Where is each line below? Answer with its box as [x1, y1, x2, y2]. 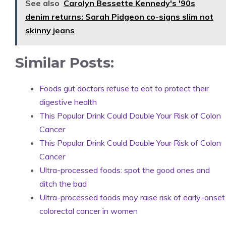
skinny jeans [25, 25, 75, 35]
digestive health [39, 96, 97, 107]
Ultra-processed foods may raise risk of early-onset [39, 192, 225, 202]
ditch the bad [39, 178, 87, 189]
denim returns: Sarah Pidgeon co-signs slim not [25, 11, 213, 22]
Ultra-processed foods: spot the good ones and [39, 164, 210, 175]
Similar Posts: [15, 53, 114, 71]
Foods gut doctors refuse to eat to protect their [39, 83, 209, 93]
